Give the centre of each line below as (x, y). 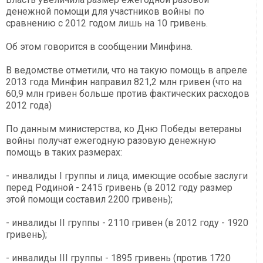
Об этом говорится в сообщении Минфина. (99, 47)
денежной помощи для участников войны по (105, 12)
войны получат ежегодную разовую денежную (111, 141)
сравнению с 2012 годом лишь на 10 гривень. (107, 23)
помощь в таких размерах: (64, 153)
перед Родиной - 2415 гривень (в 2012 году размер (119, 188)
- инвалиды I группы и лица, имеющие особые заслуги (127, 176)
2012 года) (29, 106)
